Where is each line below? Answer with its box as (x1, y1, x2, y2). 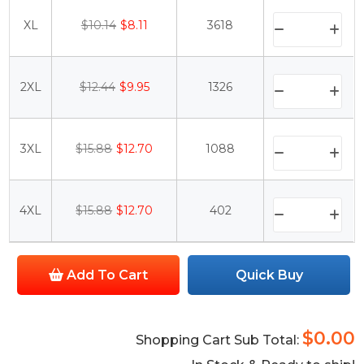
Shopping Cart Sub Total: (135, 332, 302, 349)
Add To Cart (63, 267, 149, 284)
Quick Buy (235, 267, 303, 284)
